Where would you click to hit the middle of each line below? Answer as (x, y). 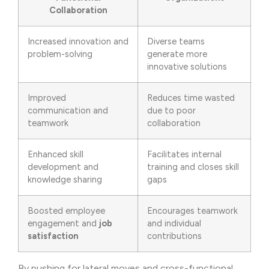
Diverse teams (176, 41)
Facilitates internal (184, 154)
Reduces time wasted (191, 98)
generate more (177, 54)
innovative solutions (187, 66)
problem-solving (60, 54)
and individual (174, 223)
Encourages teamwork (192, 210)
